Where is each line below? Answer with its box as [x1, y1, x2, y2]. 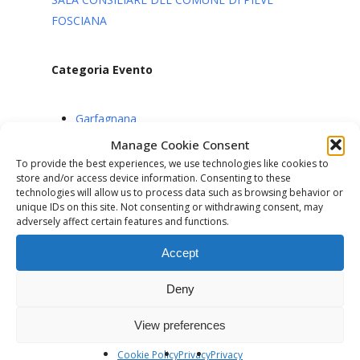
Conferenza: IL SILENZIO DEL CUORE [44, 317, 316, 336]
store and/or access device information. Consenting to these [16, 171, 291, 185]
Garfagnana [76, 111, 137, 126]
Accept [162, 245, 198, 260]
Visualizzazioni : [71, 173, 150, 188]
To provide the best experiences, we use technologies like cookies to [16, 157, 329, 170]
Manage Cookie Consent [110, 137, 250, 153]
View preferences [134, 317, 226, 332]
